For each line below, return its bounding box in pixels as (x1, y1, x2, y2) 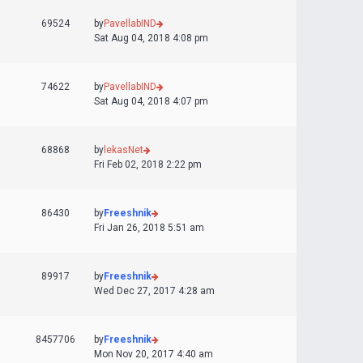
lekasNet (104, 144, 143, 156)
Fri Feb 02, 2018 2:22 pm (94, 159, 202, 170)
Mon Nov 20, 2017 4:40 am (94, 348, 213, 360)
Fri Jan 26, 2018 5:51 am (94, 222, 204, 233)
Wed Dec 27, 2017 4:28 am (94, 285, 215, 297)
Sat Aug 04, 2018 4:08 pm (94, 32, 208, 44)
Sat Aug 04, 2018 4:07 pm (94, 96, 208, 107)
